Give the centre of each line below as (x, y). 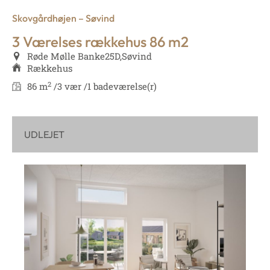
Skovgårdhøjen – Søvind (63, 18)
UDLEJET (44, 135)
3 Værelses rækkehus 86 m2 (100, 42)
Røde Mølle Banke (66, 56)
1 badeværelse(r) (122, 86)
